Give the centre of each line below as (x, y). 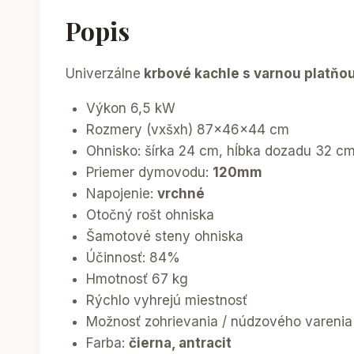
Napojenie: (121, 194)
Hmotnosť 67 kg (137, 279)
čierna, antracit (180, 343)
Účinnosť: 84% (133, 258)
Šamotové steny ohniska (164, 237)
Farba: (107, 343)
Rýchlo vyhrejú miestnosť (166, 301)
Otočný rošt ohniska (150, 215)
